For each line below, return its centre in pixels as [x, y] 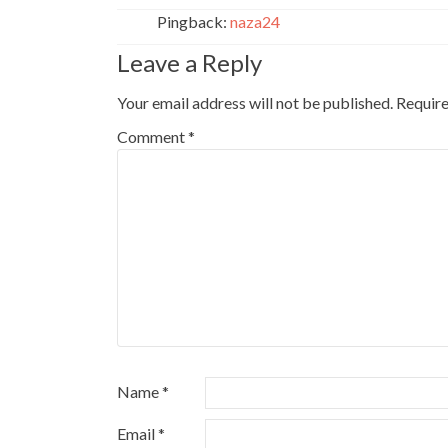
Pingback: [193, 21]
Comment [152, 136]
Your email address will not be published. [255, 102]
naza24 [255, 21]
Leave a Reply [189, 62]
